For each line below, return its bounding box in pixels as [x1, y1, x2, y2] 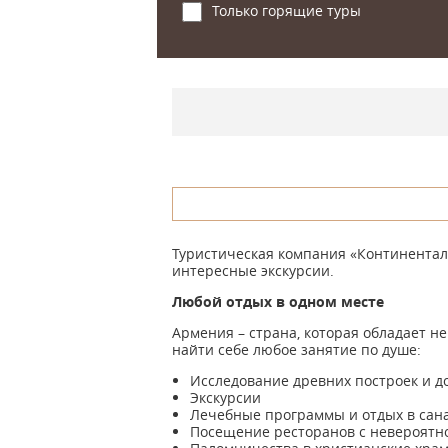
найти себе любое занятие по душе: [172, 340, 421, 359]
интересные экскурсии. [172, 261, 334, 280]
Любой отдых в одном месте [172, 292, 384, 311]
